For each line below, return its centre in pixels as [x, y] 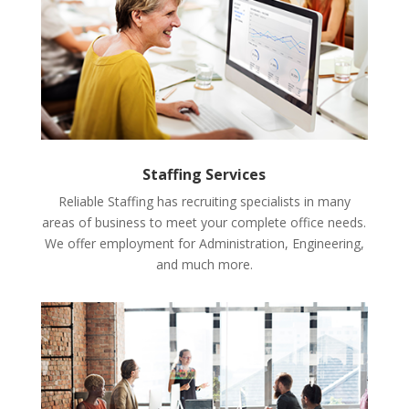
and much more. [204, 264]
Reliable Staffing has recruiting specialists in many [204, 201]
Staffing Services [204, 174]
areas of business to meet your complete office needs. [204, 222]
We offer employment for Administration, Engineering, [204, 243]
